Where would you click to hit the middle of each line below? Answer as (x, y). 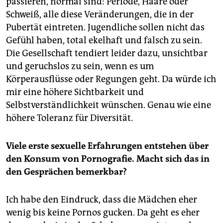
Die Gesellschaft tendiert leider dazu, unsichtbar (107, 53)
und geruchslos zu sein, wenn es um (80, 66)
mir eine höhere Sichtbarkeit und (75, 92)
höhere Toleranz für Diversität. (69, 118)
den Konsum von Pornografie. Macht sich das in (108, 159)
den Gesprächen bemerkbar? (66, 172)
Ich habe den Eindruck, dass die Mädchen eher (102, 200)
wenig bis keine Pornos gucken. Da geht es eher (103, 213)
